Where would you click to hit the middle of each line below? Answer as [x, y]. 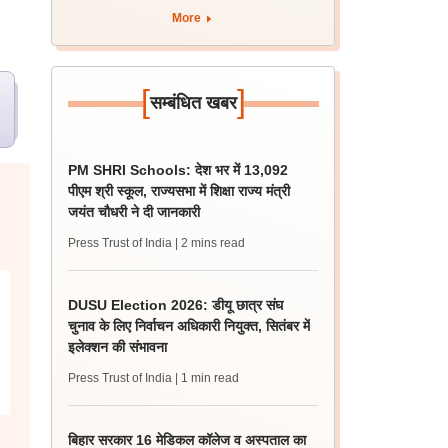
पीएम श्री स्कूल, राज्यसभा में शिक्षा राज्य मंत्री [179, 191]
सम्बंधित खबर [193, 103]
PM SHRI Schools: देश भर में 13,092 [178, 170]
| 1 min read [207, 378]
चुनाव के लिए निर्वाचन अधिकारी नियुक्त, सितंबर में [189, 326]
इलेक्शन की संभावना [118, 347]
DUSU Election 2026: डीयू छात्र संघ [176, 305]
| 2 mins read [210, 243]
